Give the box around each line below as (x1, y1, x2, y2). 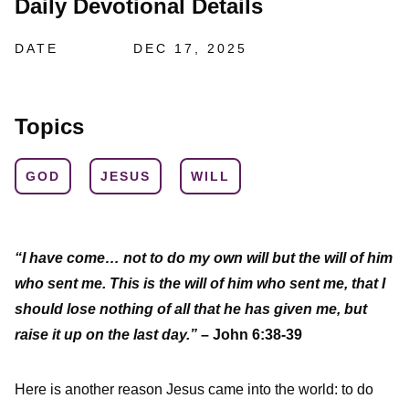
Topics (15, 114, 84, 140)
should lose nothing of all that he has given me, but (15, 301, 367, 318)
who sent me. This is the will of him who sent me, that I (15, 276, 385, 292)
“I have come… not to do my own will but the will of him (15, 250, 393, 267)
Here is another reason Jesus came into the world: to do (15, 382, 373, 398)
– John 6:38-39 (197, 327, 302, 343)
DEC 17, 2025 (133, 41, 247, 57)
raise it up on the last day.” (15, 327, 197, 343)
